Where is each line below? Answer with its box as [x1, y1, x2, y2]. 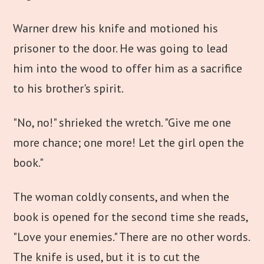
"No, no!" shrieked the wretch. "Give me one [13, 115, 232, 130]
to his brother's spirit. [13, 81, 124, 96]
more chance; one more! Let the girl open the [13, 135, 245, 150]
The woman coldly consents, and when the [13, 189, 230, 204]
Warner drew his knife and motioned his [13, 21, 219, 36]
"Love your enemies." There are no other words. [13, 229, 250, 245]
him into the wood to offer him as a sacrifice [13, 61, 243, 76]
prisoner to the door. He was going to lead [13, 41, 229, 56]
